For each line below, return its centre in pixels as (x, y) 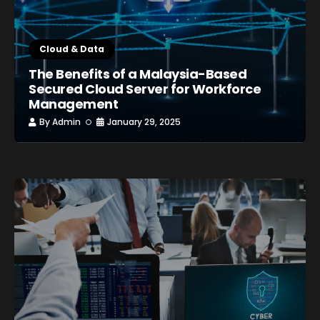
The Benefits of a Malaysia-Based (138, 74)
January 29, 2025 (144, 122)
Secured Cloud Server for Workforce (145, 89)
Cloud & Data (72, 49)
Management (74, 104)
